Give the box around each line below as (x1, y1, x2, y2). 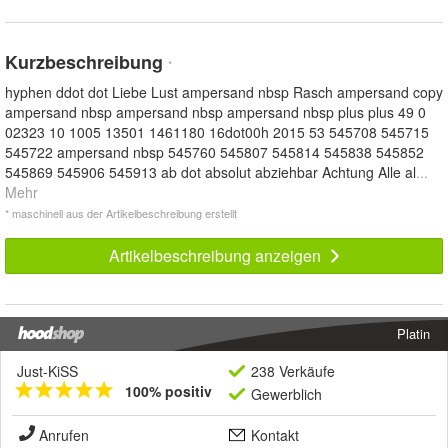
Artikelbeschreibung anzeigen (108, 243, 325, 267)
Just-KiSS (17, 360, 78, 381)
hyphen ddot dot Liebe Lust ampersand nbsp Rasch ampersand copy (5, 81, 443, 102)
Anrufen (39, 424, 89, 445)
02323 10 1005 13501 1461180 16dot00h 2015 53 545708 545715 (5, 121, 429, 142)
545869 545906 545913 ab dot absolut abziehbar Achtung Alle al (5, 161, 416, 182)
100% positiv (125, 380, 212, 401)
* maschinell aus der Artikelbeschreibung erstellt (5, 204, 237, 221)
